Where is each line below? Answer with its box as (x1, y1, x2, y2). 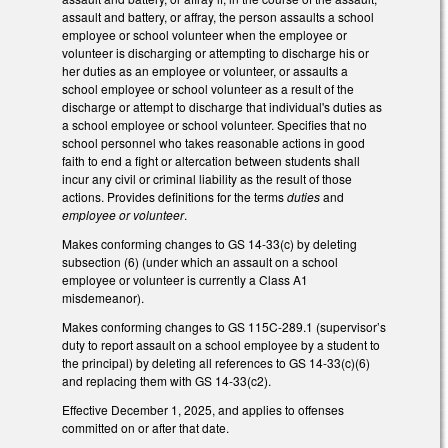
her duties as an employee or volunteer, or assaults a (62, 62, 348, 80)
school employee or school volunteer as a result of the (62, 80, 354, 98)
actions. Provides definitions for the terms (62, 188, 287, 206)
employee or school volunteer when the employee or (62, 26, 347, 44)
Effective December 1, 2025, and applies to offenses (62, 400, 344, 418)
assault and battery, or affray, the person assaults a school (62, 8, 374, 26)
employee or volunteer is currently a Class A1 (62, 271, 308, 289)
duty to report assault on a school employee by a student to (62, 335, 380, 353)
